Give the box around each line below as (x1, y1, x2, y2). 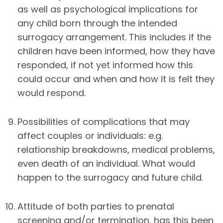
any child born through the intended (17, 16, 177, 29)
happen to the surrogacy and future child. (17, 171, 203, 184)
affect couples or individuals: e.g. (17, 129, 163, 142)
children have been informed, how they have (17, 44, 215, 57)
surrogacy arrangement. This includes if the (17, 30, 211, 43)
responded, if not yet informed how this (17, 58, 193, 71)
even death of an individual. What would (17, 157, 195, 170)
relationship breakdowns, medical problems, (17, 143, 215, 156)
